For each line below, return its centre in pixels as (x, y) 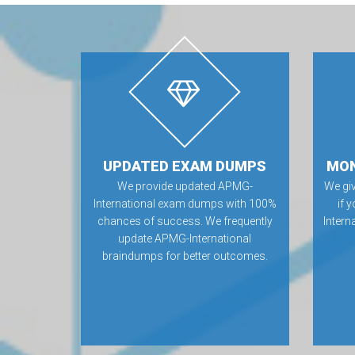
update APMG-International (185, 239)
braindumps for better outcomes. (185, 256)
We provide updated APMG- (185, 186)
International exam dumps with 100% (185, 204)
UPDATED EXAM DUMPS (185, 166)
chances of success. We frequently (185, 221)
